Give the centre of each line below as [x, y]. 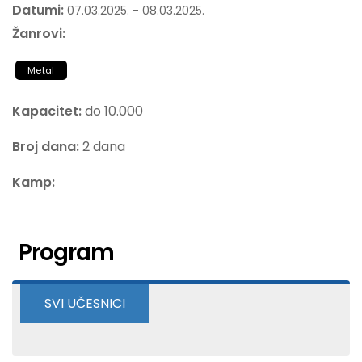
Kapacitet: [48, 111]
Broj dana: [47, 147]
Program [66, 253]
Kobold [42, 343]
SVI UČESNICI [85, 303]
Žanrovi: [39, 34]
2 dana [104, 147]
